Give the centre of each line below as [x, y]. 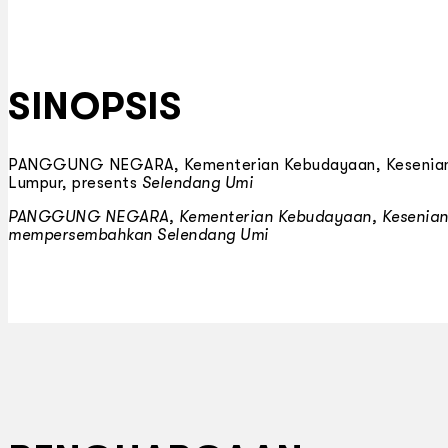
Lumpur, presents [75, 183]
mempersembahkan [82, 235]
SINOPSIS [94, 106]
